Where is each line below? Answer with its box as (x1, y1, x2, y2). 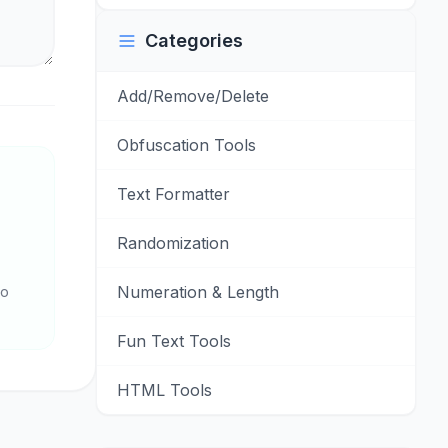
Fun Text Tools (117, 331, 231, 351)
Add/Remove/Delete (117, 86, 269, 106)
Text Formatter (117, 184, 230, 204)
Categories (145, 30, 243, 51)
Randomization (117, 233, 229, 253)
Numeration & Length (117, 282, 279, 302)
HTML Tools (117, 380, 212, 400)
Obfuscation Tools (117, 135, 256, 155)
